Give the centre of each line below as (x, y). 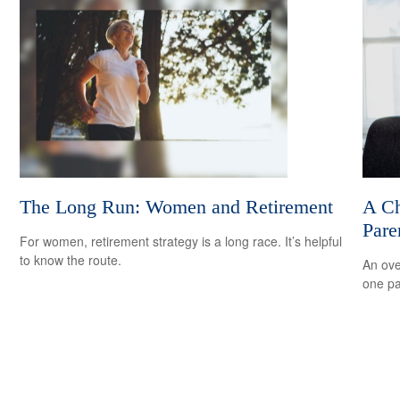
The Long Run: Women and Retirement (177, 206)
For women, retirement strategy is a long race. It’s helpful (181, 241)
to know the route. (71, 259)
